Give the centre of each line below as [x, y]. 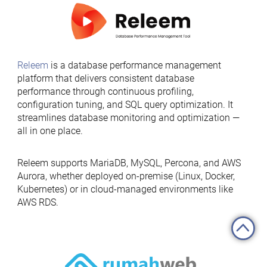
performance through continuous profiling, [105, 91]
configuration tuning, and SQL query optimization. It [125, 105]
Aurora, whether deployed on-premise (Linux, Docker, [126, 176]
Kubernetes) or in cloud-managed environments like [125, 189]
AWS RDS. [38, 202]
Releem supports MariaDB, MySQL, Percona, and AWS [129, 163]
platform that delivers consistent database [105, 78]
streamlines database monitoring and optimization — [128, 118]
